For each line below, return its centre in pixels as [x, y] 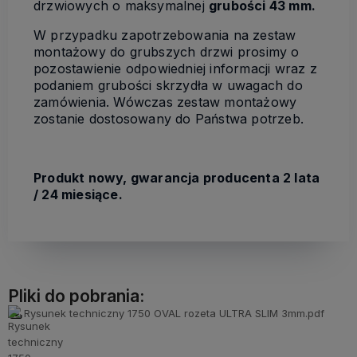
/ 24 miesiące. [78, 194]
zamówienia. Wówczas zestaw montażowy [165, 102]
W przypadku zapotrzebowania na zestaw [165, 35]
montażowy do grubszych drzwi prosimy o [167, 51]
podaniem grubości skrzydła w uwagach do [168, 85]
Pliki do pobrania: [76, 296]
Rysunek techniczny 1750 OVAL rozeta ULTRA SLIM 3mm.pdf [174, 313]
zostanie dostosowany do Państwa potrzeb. [169, 118]
